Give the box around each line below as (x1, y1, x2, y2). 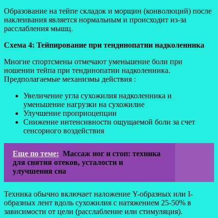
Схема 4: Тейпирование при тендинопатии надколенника (4, 40, 204, 49)
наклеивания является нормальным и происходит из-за (4, 15, 186, 24)
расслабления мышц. (4, 24, 73, 33)
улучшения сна (13, 166, 66, 175)
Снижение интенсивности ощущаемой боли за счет (23, 117, 195, 126)
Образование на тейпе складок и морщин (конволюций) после (4, 6, 212, 15)
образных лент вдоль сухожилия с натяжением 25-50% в (4, 198, 191, 207)
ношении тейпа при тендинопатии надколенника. (4, 66, 170, 74)
